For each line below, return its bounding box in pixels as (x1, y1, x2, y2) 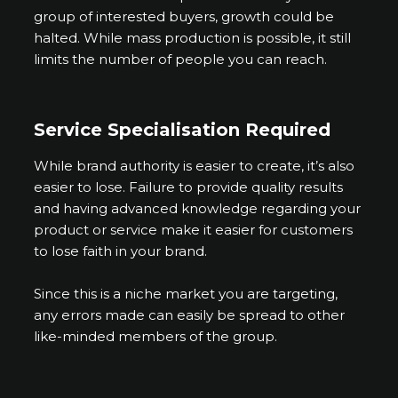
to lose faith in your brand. (34, 243, 208, 260)
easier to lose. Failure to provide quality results (34, 179, 344, 196)
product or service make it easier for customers (34, 221, 354, 239)
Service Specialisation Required (34, 119, 331, 141)
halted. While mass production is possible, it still (34, 29, 352, 47)
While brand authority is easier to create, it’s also (34, 157, 355, 175)
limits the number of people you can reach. (34, 51, 328, 68)
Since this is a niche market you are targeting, (34, 285, 338, 303)
